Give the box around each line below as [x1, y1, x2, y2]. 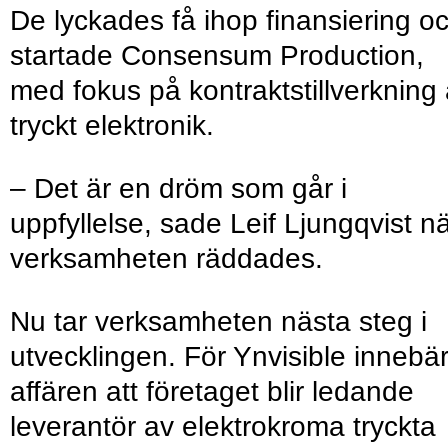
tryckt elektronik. [10, 110, 214, 142]
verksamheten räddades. [10, 243, 323, 275]
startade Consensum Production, [10, 40, 424, 72]
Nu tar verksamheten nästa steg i [10, 306, 427, 338]
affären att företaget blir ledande [10, 376, 414, 408]
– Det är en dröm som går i [10, 173, 347, 205]
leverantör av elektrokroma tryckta [10, 411, 436, 443]
